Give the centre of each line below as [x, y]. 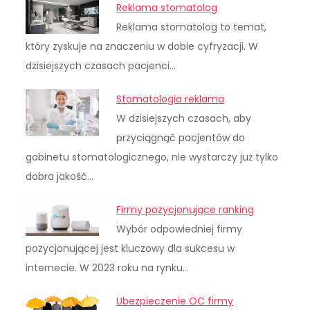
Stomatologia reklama [171, 99]
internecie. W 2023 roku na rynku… [108, 267]
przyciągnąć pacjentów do [181, 137]
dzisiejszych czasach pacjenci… [101, 65]
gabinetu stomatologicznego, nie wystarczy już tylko [152, 157]
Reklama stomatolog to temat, [192, 27]
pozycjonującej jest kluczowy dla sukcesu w [130, 248]
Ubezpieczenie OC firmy [175, 301]
